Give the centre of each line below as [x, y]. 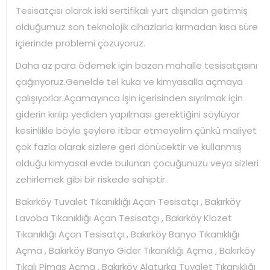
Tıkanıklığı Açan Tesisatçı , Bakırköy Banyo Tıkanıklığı [127, 234]
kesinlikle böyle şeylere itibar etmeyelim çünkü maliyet [136, 130]
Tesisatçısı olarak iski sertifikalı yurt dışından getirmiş [132, 10]
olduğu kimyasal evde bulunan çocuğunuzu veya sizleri [137, 163]
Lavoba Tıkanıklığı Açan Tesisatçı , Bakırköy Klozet [124, 218]
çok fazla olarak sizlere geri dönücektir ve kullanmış [129, 146]
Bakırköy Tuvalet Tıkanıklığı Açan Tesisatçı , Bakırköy [128, 201]
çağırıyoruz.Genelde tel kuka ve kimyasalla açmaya [129, 81]
